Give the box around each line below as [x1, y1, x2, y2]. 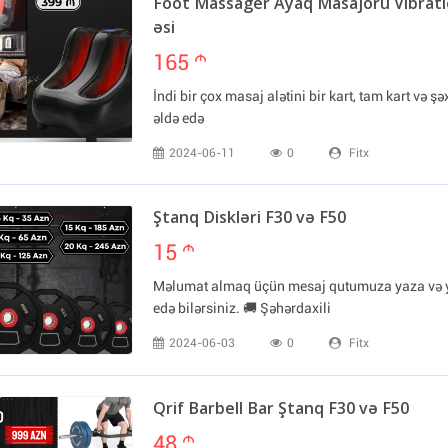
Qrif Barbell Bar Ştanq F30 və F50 [153, 401, 409, 418]
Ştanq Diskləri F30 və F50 [153, 210, 346, 227]
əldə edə [153, 110, 204, 126]
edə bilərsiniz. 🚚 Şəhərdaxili [153, 299, 331, 316]
